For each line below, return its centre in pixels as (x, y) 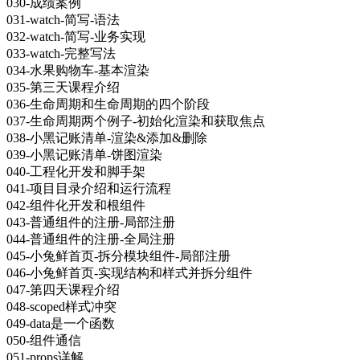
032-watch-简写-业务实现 (76, 36)
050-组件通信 (44, 340)
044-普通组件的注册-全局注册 (91, 239)
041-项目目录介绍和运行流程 (89, 188)
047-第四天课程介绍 (63, 289)
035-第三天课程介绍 (63, 87)
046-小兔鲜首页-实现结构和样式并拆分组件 (129, 272)
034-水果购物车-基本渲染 (78, 70)
